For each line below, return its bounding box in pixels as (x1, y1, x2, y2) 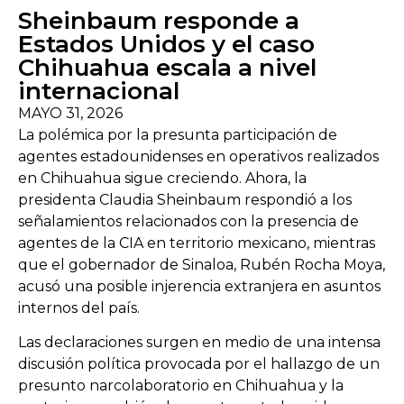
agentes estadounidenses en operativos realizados (18, 148, 379, 165)
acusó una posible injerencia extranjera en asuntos (18, 278, 381, 295)
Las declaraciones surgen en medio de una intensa (18, 334, 381, 352)
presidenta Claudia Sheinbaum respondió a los (18, 191, 352, 208)
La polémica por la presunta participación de (18, 126, 337, 143)
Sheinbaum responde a (18, 6, 299, 35)
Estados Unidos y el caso (18, 30, 315, 59)
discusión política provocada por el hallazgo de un (18, 355, 380, 373)
